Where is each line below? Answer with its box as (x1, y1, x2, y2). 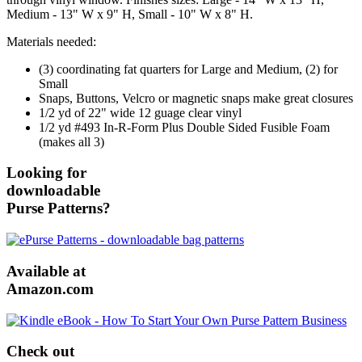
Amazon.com (6, 280, 94, 297)
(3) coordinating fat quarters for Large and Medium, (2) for (39, 61, 338, 76)
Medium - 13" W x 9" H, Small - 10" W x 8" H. (6, 6, 253, 21)
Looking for (6, 164, 86, 182)
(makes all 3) (39, 134, 104, 149)
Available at (6, 262, 86, 280)
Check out (6, 343, 74, 360)
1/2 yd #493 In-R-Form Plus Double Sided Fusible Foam (39, 120, 330, 134)
